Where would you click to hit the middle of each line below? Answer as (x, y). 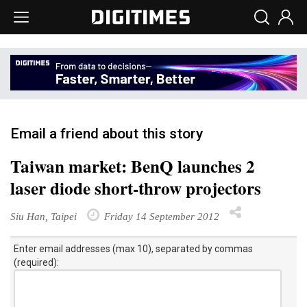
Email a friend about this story (107, 133)
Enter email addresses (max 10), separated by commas (133, 248)
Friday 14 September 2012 (160, 216)
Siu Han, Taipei (44, 216)
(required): (36, 262)
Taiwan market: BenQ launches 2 (133, 166)
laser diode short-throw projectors (136, 188)
